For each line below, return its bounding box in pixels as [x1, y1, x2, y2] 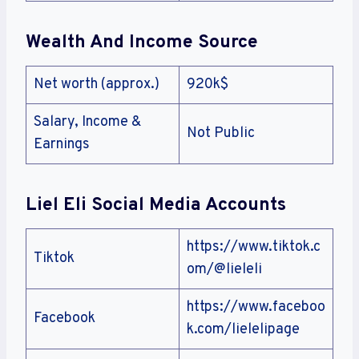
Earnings [34, 135, 90, 155]
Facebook [34, 309, 95, 329]
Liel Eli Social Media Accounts [26, 193, 286, 217]
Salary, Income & [34, 113, 141, 132]
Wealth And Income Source [26, 30, 258, 54]
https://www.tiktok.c [187, 238, 321, 257]
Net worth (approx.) [34, 75, 159, 95]
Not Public [187, 124, 255, 143]
